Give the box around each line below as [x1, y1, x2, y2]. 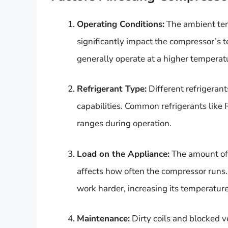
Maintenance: [77, 213, 130, 225]
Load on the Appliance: [77, 148, 169, 160]
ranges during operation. [77, 118, 172, 130]
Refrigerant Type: [77, 83, 147, 95]
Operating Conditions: [77, 18, 164, 30]
